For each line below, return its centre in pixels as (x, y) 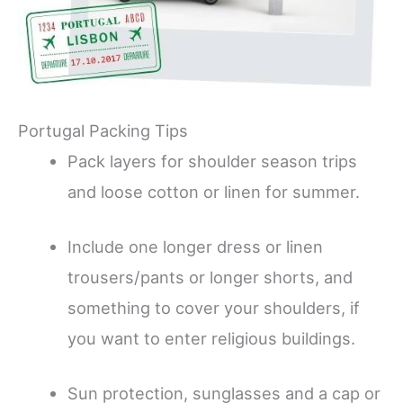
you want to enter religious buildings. (211, 338)
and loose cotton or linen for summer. (215, 191)
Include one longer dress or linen (195, 246)
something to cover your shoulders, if (213, 307)
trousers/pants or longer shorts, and (210, 277)
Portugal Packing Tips (103, 130)
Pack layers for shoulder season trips (212, 161)
